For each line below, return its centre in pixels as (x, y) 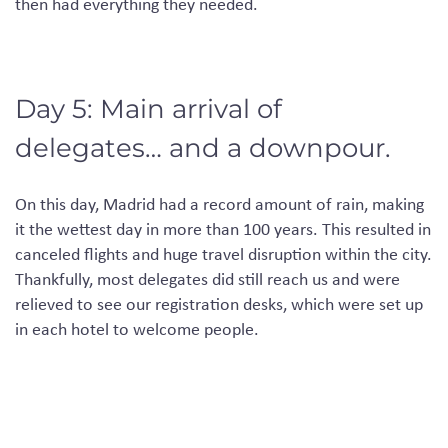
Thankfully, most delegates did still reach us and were (207, 278)
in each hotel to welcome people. (137, 328)
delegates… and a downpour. (203, 147)
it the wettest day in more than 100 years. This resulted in (223, 228)
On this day (55, 203)
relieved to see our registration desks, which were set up (219, 303)
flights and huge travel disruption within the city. (258, 253)
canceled (49, 253)
